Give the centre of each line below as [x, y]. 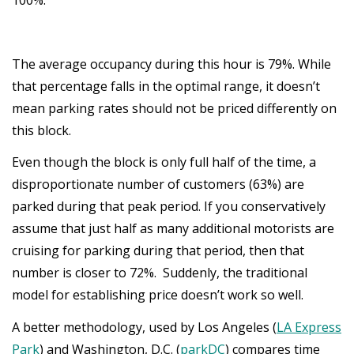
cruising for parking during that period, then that [158, 250]
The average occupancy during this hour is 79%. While [171, 64]
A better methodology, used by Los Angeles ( [144, 327]
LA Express [309, 327]
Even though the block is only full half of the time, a [164, 162]
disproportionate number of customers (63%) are [158, 184]
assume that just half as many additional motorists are [173, 228]
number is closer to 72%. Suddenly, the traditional [160, 273]
